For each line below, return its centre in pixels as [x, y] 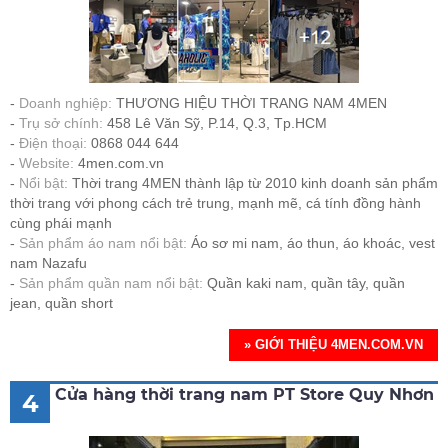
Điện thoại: [53, 143]
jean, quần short [61, 303]
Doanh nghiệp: [67, 103]
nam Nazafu [48, 263]
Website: [46, 163]
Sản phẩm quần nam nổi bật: [111, 283]
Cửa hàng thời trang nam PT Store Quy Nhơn [244, 395]
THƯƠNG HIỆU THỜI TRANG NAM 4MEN [251, 103]
